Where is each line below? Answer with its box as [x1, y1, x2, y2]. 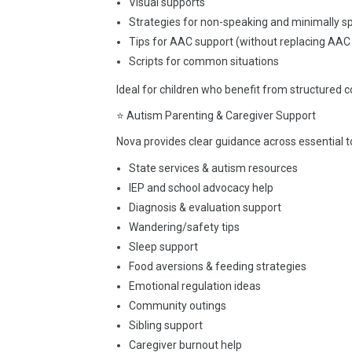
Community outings [129, 299, 226, 312]
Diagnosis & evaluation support [129, 201, 281, 214]
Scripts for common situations [129, 55, 279, 68]
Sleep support [129, 240, 198, 253]
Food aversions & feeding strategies [129, 260, 306, 273]
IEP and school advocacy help [129, 181, 273, 194]
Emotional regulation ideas [129, 280, 261, 292]
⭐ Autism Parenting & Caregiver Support [116, 109, 316, 122]
